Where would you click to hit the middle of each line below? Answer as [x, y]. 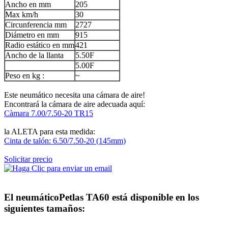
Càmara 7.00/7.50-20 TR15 [49, 113]
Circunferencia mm [36, 24]
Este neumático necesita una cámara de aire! [75, 95]
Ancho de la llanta [34, 55]
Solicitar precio [28, 159]
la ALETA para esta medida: [50, 131]
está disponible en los [154, 197]
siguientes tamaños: [45, 208]
